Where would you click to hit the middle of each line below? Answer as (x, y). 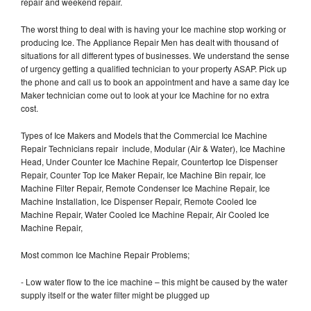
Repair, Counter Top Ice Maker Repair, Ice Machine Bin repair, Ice (143, 174)
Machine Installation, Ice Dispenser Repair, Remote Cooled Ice (139, 201)
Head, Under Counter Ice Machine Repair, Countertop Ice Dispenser (149, 161)
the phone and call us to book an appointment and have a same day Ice (155, 81)
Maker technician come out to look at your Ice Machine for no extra (145, 94)
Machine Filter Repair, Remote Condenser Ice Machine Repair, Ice (145, 187)
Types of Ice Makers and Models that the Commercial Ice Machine (144, 135)
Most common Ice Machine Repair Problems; (105, 254)
